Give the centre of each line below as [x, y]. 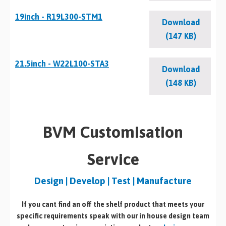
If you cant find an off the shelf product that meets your [113, 204]
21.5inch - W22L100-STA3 [62, 64]
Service [113, 159]
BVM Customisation [113, 132]
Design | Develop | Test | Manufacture [113, 181]
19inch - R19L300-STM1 [59, 17]
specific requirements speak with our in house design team [113, 216]
